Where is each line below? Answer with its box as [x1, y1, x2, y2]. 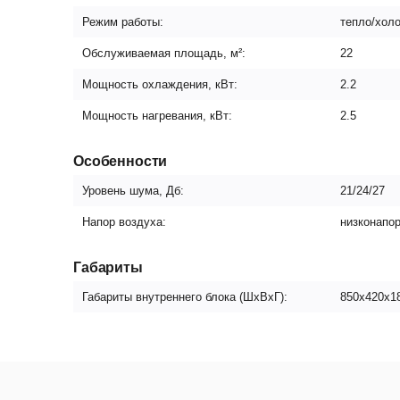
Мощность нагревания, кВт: [82, 109, 232, 122]
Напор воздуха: [82, 215, 166, 229]
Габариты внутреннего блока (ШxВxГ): [82, 290, 287, 304]
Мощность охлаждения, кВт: [82, 78, 237, 91]
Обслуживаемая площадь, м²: [82, 46, 246, 60]
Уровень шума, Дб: [82, 184, 184, 197]
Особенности [73, 154, 168, 169]
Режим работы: [82, 15, 163, 29]
